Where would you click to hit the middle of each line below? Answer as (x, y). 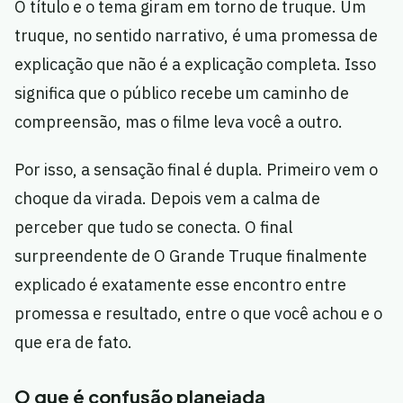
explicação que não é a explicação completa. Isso (195, 65)
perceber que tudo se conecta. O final (153, 228)
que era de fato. (73, 343)
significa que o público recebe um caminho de (182, 94)
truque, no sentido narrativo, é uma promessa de (196, 36)
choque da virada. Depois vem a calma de (167, 199)
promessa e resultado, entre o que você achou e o (198, 314)
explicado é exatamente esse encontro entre (180, 285)
